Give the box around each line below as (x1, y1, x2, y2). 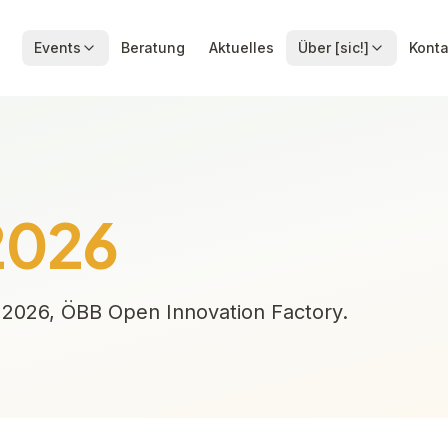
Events (34, 39, 82, 56)
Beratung (121, 39, 186, 56)
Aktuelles (209, 39, 275, 56)
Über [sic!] (298, 39, 370, 56)
